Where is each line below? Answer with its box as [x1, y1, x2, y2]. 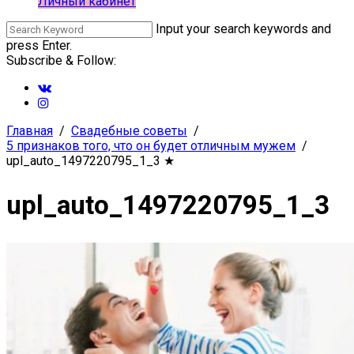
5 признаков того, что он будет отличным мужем [6, 138, 296, 153]
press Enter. [6, 38, 72, 53]
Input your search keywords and [156, 21, 331, 36]
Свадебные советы [71, 123, 187, 138]
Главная [6, 123, 53, 138]
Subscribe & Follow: [6, 53, 116, 68]
